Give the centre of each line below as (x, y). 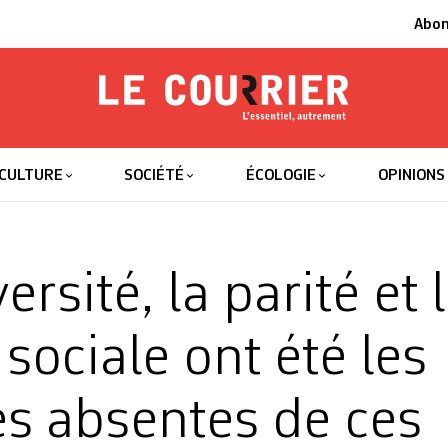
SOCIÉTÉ (154, 176)
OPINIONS (411, 176)
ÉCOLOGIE (281, 176)
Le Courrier (235, 152)
